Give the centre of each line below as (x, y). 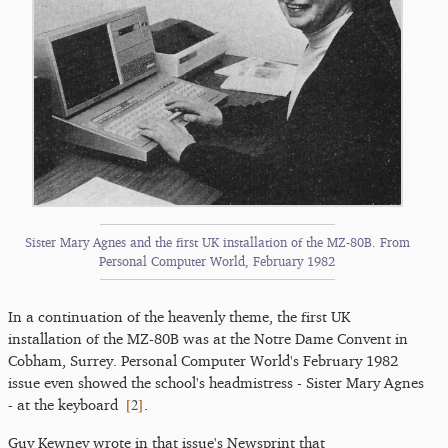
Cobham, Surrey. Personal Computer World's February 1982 (203, 360)
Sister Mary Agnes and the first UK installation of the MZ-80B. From (217, 241)
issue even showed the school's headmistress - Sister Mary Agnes (216, 382)
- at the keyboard (63, 404)
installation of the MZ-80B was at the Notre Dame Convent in (208, 338)
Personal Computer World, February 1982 (217, 260)
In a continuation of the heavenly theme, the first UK (179, 316)
